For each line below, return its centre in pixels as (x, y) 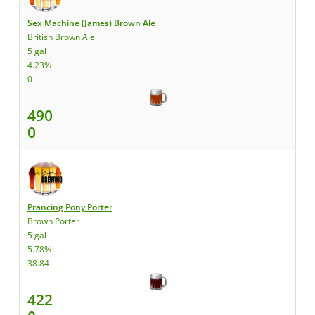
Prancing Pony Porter (70, 207)
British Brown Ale (61, 37)
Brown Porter (53, 221)
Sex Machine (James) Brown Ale (91, 23)
